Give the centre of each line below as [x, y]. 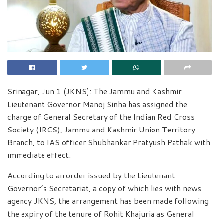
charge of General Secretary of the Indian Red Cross [101, 116]
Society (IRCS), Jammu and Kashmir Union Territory [101, 129]
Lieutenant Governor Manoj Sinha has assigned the [97, 104]
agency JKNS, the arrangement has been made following [108, 200]
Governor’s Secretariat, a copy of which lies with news [104, 188]
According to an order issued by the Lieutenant [91, 175]
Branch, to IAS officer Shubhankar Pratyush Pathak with [109, 142]
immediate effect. [39, 154]
